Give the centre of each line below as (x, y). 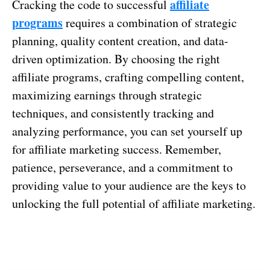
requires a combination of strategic (150, 22)
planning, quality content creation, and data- (120, 40)
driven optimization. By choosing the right (116, 58)
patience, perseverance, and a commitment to (122, 167)
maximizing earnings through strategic (107, 95)
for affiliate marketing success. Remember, (117, 149)
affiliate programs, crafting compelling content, (128, 77)
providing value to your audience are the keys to (129, 185)
